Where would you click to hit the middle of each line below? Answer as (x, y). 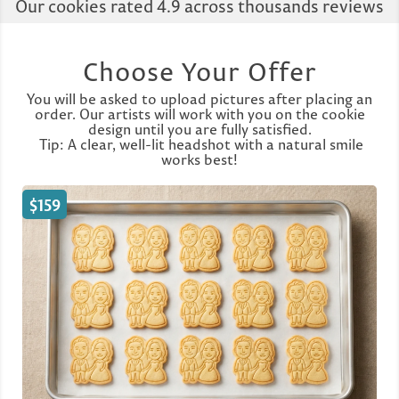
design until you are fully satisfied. (199, 129)
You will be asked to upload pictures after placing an (199, 98)
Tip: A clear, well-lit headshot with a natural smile (199, 144)
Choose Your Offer (199, 71)
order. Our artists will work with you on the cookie (199, 114)
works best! (199, 159)
